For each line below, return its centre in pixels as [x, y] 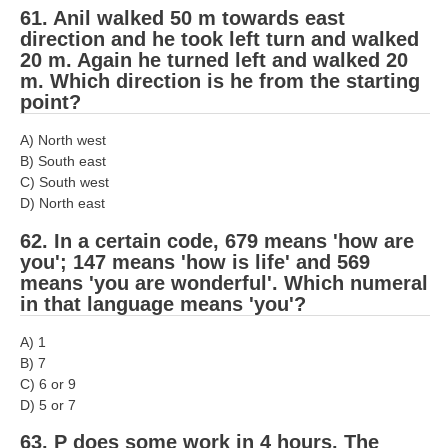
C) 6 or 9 [48, 383]
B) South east [63, 161]
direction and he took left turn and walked [219, 39]
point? [50, 102]
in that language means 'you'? [163, 303]
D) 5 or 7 [48, 404]
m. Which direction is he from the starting [220, 81]
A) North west [63, 140]
